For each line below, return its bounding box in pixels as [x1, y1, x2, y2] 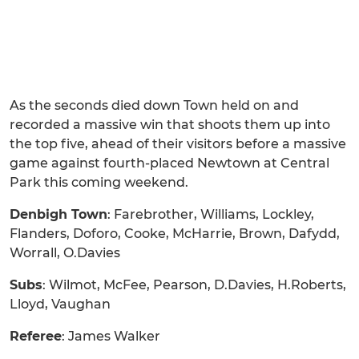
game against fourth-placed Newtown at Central [10, 155, 329, 171]
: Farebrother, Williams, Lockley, [107, 207, 314, 222]
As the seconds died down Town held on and [10, 98, 299, 113]
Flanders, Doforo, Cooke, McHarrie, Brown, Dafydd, [10, 226, 340, 241]
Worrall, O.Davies [10, 245, 120, 260]
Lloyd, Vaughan [10, 296, 111, 312]
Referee [10, 329, 62, 344]
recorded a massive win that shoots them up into [10, 117, 330, 132]
